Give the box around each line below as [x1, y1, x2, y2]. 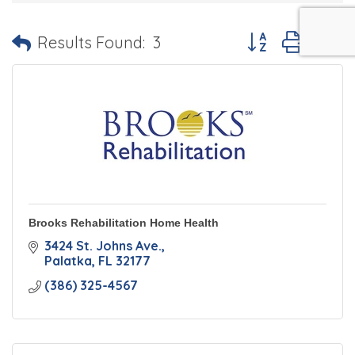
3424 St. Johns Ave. [44, 238, 162, 254]
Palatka [44, 253, 92, 269]
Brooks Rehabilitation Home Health [29, 216, 219, 230]
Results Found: [37, 32, 145, 52]
